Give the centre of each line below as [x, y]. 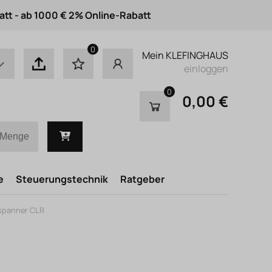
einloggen [206, 69]
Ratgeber [142, 179]
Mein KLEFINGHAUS [185, 55]
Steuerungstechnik [62, 179]
